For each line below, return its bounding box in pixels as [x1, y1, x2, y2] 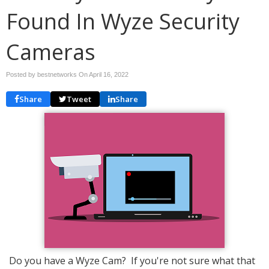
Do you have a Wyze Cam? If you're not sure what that [9, 254, 255, 267]
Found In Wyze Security [6, 7, 240, 36]
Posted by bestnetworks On [6, 71, 89, 78]
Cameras [6, 37, 95, 67]
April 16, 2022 [89, 71, 128, 78]
